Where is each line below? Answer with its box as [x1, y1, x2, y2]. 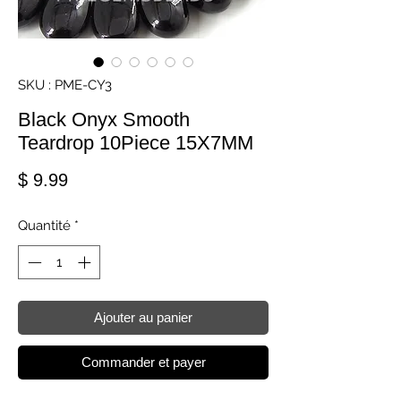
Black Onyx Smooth [18, 107, 190, 131]
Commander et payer [81, 354, 206, 371]
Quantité [18, 217, 71, 234]
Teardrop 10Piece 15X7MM [18, 131, 253, 154]
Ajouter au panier [94, 310, 192, 326]
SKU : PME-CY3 [18, 76, 112, 93]
